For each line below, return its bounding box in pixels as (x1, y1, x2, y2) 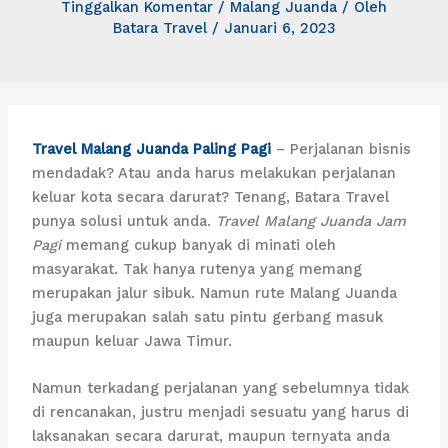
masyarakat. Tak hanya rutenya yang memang (32, 259, 363, 278)
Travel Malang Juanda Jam (216, 211, 407, 230)
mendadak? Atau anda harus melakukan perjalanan (32, 163, 397, 182)
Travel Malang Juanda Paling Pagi (32, 139, 272, 158)
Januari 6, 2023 (223, 19, 336, 38)
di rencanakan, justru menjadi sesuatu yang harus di (32, 403, 410, 422)
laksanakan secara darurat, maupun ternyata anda (32, 427, 391, 446)
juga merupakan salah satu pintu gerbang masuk (32, 307, 384, 326)
